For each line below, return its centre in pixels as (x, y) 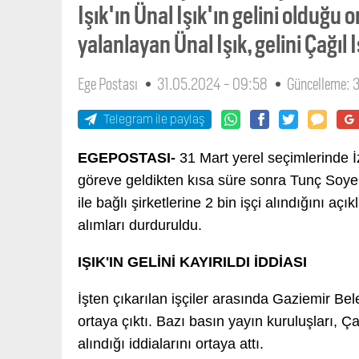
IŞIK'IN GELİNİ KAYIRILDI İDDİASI (194, 262)
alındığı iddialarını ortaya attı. (173, 343)
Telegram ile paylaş (154, 119)
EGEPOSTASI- (127, 157)
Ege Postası (108, 84)
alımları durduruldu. (140, 225)
